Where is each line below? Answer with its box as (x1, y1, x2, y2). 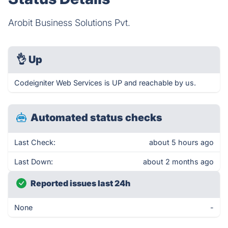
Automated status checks (31, 111, 162, 124)
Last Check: (14, 138, 55, 147)
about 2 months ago (143, 157, 214, 166)
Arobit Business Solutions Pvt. (8, 17, 130, 28)
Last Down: (14, 157, 53, 166)
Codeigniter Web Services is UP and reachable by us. (14, 78, 196, 87)
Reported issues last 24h (31, 178, 130, 188)
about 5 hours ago (149, 138, 214, 147)
